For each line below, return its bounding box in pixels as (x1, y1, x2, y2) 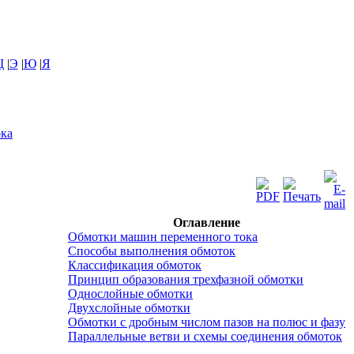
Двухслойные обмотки (68, 301, 190, 314)
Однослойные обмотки (68, 287, 193, 300)
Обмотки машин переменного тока (68, 230, 258, 243)
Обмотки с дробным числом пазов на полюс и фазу (68, 315, 345, 329)
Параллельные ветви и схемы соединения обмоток (68, 330, 342, 343)
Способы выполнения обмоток (68, 244, 235, 258)
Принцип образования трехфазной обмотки (68, 273, 303, 286)
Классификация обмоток (68, 258, 201, 272)
